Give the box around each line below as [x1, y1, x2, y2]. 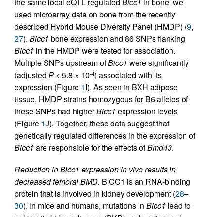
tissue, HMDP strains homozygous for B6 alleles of [15, 93, 188, 105]
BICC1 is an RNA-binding [100, 176, 190, 187]
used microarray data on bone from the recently [15, 9, 175, 20]
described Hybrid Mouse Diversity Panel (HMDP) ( [15, 21, 187, 32]
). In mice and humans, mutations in [23, 200, 146, 211]
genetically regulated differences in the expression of [15, 130, 195, 141]
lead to [166, 200, 191, 211]
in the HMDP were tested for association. [34, 45, 175, 56]
